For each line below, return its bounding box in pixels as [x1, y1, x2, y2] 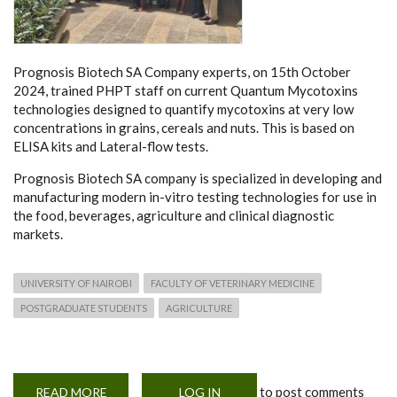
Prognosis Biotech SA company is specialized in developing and [13, 169, 382, 186]
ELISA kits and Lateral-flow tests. [13, 137, 208, 154]
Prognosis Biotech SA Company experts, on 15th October [13, 63, 351, 80]
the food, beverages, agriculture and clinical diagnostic [13, 206, 334, 223]
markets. [13, 225, 63, 242]
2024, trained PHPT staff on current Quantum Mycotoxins [13, 82, 358, 98]
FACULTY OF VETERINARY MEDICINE [151, 276, 315, 289]
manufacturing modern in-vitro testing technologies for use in [13, 188, 377, 205]
